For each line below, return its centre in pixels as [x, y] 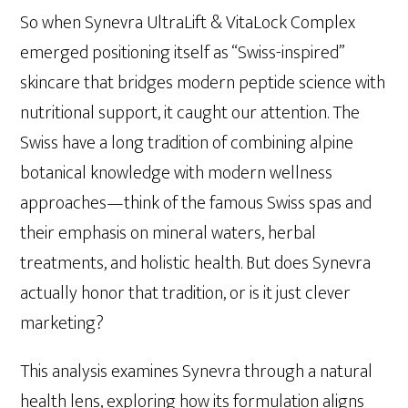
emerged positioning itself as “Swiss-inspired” [183, 53]
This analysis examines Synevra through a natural [197, 372]
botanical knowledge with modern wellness [177, 173]
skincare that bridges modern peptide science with [203, 83]
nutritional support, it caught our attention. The [190, 113]
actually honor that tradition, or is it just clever [186, 293]
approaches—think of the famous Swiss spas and [196, 203]
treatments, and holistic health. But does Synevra [196, 263]
